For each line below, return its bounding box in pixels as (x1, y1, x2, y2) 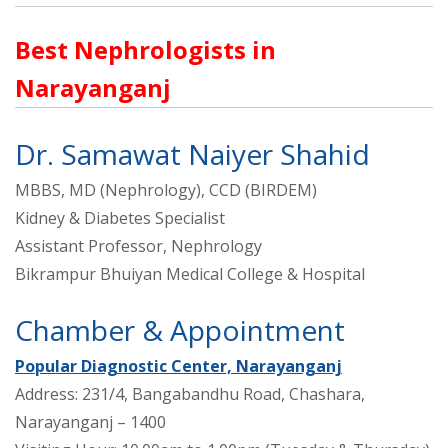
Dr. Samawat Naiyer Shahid (15, 134, 370, 173)
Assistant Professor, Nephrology (15, 234, 262, 257)
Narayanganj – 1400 (15, 410, 166, 433)
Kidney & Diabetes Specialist (15, 206, 225, 229)
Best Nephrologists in (15, 32, 276, 66)
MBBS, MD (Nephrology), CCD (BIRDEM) (15, 178, 317, 201)
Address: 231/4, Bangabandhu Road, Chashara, (15, 382, 365, 405)
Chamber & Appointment (15, 310, 345, 349)
